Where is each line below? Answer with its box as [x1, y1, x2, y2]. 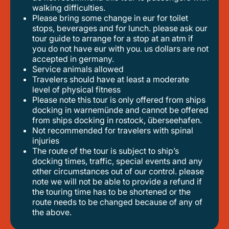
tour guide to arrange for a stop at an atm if [32, 33, 193, 43]
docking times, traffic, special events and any [32, 156, 202, 166]
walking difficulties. [32, 3, 105, 13]
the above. [32, 207, 72, 217]
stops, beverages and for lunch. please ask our [32, 23, 208, 33]
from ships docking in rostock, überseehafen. [32, 115, 202, 125]
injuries [32, 135, 59, 146]
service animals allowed [37, 64, 124, 74]
